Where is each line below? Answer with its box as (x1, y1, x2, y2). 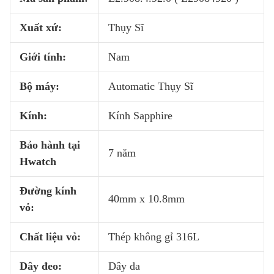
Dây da (108, 260, 140, 272)
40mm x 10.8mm (108, 193, 185, 205)
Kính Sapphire (108, 109, 176, 122)
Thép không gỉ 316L (108, 231, 202, 243)
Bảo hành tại (20, 139, 80, 151)
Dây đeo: (20, 260, 62, 272)
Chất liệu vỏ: (20, 231, 81, 243)
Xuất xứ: (20, 21, 62, 34)
